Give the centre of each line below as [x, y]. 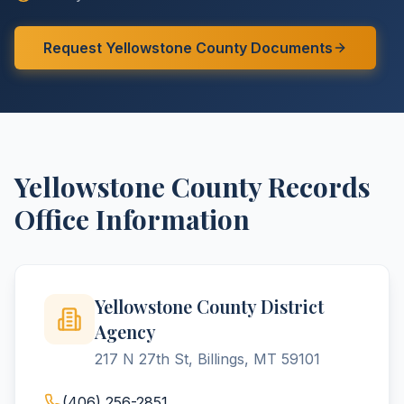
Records [316, 187]
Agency [125, 331]
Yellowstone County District [209, 306]
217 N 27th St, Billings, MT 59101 [207, 359]
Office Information [132, 219]
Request [74, 48]
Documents [290, 48]
